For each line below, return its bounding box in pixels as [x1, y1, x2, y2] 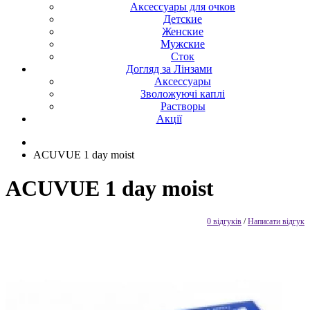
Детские [163, 13, 202, 25]
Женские [162, 26, 203, 37]
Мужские [161, 38, 205, 50]
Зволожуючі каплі [140, 88, 225, 100]
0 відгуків [207, 216, 241, 226]
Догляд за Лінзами [125, 63, 212, 75]
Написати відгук [248, 216, 304, 226]
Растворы [160, 100, 206, 112]
